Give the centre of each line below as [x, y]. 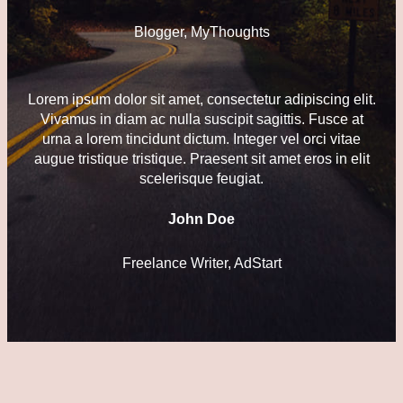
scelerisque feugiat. [201, 179]
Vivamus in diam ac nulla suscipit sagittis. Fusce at [201, 120]
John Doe [201, 218]
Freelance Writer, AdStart [201, 264]
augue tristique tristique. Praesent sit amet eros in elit [201, 159]
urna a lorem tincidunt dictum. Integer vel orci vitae [201, 139]
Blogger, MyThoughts [201, 32]
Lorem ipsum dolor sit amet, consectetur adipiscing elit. [201, 100]
